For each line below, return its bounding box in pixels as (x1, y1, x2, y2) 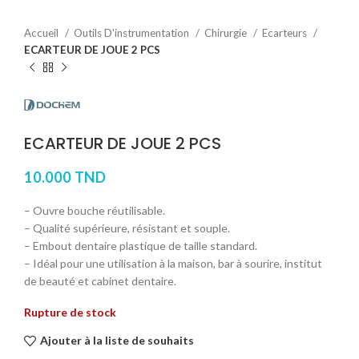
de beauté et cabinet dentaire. (24, 273, 176, 288)
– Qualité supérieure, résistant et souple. (24, 220, 230, 235)
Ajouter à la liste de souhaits (39, 333, 194, 348)
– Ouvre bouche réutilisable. (24, 203, 165, 217)
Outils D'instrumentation (74, 26, 192, 39)
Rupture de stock (24, 305, 116, 319)
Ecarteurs (262, 26, 309, 39)
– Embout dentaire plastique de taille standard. (24, 238, 257, 252)
